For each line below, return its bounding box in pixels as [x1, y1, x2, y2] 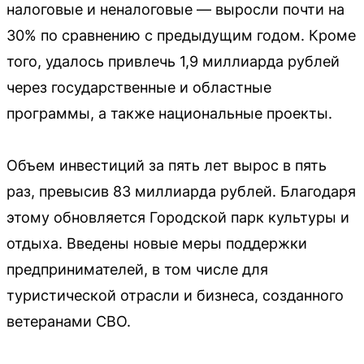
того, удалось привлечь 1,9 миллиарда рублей [6, 53, 340, 70]
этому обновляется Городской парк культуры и [6, 209, 349, 226]
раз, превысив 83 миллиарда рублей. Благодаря [6, 183, 356, 200]
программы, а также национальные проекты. [6, 105, 332, 122]
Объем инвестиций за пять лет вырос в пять [6, 157, 327, 174]
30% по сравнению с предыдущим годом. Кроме [6, 27, 356, 44]
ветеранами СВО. [6, 313, 131, 330]
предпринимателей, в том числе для [6, 261, 268, 278]
